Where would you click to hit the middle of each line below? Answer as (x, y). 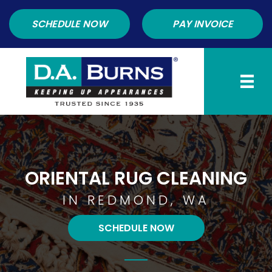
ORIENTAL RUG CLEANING (136, 179)
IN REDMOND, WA (136, 200)
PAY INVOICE (202, 24)
